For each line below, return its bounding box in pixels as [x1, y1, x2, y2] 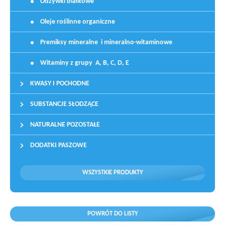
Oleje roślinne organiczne [40, 18, 115, 26]
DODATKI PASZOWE [30, 142, 87, 149]
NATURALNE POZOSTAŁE [30, 121, 100, 129]
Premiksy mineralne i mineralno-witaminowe [40, 39, 172, 46]
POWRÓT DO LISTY [87, 210, 138, 217]
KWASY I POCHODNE [30, 80, 89, 87]
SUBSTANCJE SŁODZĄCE [30, 100, 98, 108]
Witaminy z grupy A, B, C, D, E [40, 59, 129, 67]
